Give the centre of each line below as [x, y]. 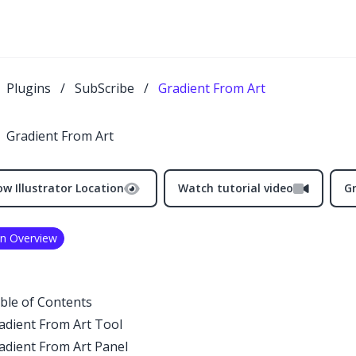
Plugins [29, 88]
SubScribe [104, 88]
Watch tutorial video [236, 188]
